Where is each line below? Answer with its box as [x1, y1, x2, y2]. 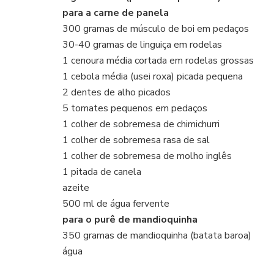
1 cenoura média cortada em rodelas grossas [62, 53, 254, 67]
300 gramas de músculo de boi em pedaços [62, 21, 249, 35]
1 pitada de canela [62, 165, 141, 179]
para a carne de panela [62, 6, 169, 20]
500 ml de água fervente [62, 196, 169, 210]
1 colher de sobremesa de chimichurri [62, 117, 220, 131]
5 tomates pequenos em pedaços [62, 101, 207, 115]
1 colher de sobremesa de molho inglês [62, 149, 232, 163]
